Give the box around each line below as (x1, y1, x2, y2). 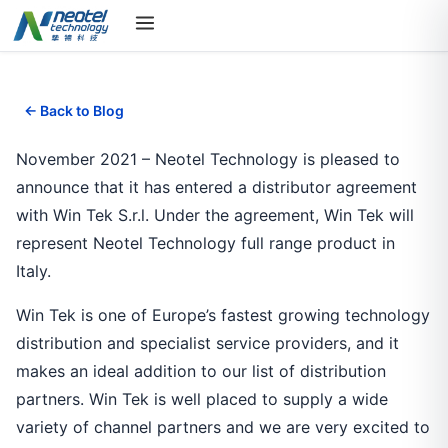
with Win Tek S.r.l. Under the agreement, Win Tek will (16, 205, 414, 225)
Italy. (16, 261, 51, 281)
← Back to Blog (24, 102, 124, 119)
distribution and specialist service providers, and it (16, 333, 399, 353)
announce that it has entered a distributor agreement (16, 177, 417, 197)
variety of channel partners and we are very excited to (16, 417, 430, 437)
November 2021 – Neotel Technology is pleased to (16, 149, 400, 169)
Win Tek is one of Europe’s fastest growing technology (16, 305, 430, 325)
